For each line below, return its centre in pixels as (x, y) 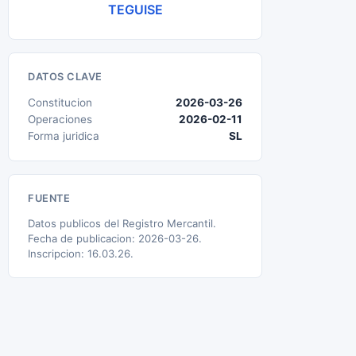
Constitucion (60, 103)
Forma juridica (64, 136)
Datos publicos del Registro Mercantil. (122, 223)
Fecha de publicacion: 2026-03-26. (115, 238)
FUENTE (49, 198)
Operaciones (60, 119)
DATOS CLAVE (65, 77)
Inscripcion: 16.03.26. (81, 253)
